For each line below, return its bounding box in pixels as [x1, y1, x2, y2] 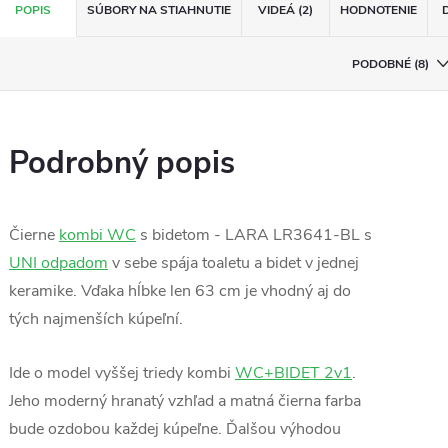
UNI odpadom [9, 252, 108, 274]
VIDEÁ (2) [257, 2, 313, 18]
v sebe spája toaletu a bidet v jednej [108, 252, 359, 274]
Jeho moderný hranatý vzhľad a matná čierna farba [9, 390, 361, 412]
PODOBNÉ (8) [352, 56, 429, 72]
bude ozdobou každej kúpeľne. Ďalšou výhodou [9, 418, 341, 440]
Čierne [9, 224, 59, 246]
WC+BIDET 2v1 [235, 362, 352, 384]
